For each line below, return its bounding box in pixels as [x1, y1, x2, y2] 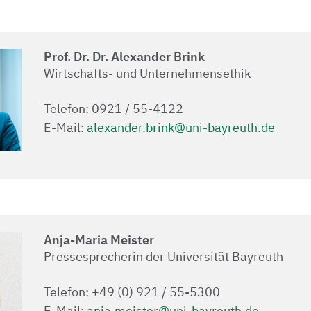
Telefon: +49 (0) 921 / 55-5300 [43, 284, 220, 301]
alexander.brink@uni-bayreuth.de [86, 119, 275, 136]
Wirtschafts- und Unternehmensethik [43, 65, 251, 82]
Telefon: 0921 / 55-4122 [43, 101, 183, 117]
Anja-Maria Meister [43, 232, 154, 249]
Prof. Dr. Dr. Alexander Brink [43, 49, 205, 65]
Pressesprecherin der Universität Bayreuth [43, 249, 283, 265]
